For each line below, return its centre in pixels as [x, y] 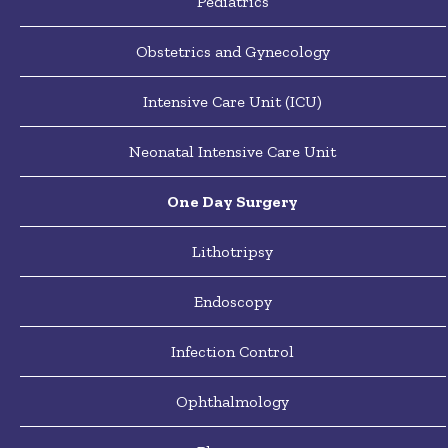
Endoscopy [232, 301]
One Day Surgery [233, 201]
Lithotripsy [233, 251]
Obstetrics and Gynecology [232, 51]
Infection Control [233, 351]
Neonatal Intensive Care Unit [233, 151]
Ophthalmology [233, 401]
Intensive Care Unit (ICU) [233, 101]
